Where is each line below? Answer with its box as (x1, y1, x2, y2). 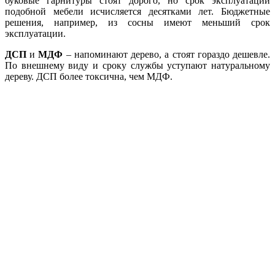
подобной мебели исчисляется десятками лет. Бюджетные (5, 6, 270, 17)
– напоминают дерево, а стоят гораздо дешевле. (66, 49, 271, 60)
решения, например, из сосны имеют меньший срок (5, 17, 270, 28)
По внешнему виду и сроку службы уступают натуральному (5, 60, 270, 71)
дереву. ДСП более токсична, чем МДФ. (5, 71, 172, 82)
